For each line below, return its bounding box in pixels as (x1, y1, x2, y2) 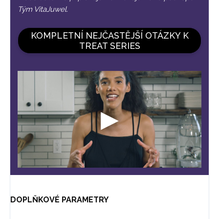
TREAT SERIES (79, 40, 140, 51)
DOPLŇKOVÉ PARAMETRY (10, 195, 109, 205)
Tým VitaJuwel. (18, 4, 68, 14)
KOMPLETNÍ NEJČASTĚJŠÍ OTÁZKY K (30, 30, 189, 41)
